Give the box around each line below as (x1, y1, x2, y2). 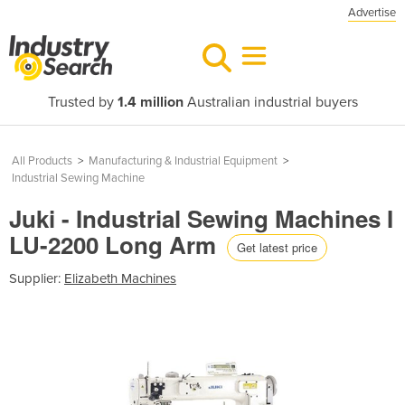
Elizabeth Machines (64, 269, 176, 287)
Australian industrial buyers (183, 93, 358, 111)
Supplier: (9, 269, 64, 287)
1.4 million (117, 93, 184, 111)
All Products (12, 154, 72, 168)
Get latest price (237, 238, 317, 256)
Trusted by (47, 93, 118, 111)
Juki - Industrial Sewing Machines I (9, 202, 393, 235)
